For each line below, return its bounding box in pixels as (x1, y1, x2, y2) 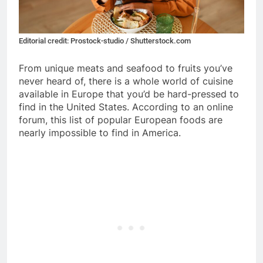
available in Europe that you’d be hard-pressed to (19, 87, 239, 100)
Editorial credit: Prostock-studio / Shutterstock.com (19, 36, 191, 45)
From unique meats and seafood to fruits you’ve (19, 62, 232, 74)
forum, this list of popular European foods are (19, 113, 222, 126)
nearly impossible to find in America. (19, 126, 181, 139)
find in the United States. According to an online (19, 100, 233, 113)
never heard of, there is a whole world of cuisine (19, 75, 233, 87)
